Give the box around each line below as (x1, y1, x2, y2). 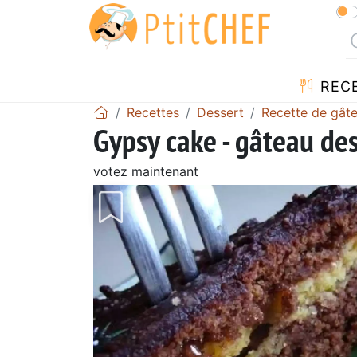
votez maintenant (93, 163, 198, 179)
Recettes (127, 104, 179, 120)
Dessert (197, 104, 244, 120)
